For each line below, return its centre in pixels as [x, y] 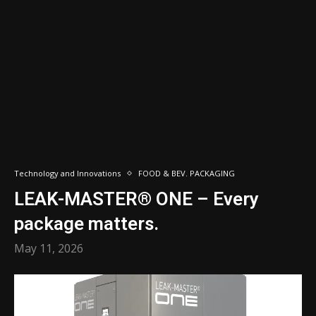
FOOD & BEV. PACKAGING [187, 173]
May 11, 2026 [49, 248]
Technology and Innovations [67, 173]
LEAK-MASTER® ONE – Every [136, 199]
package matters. [86, 224]
